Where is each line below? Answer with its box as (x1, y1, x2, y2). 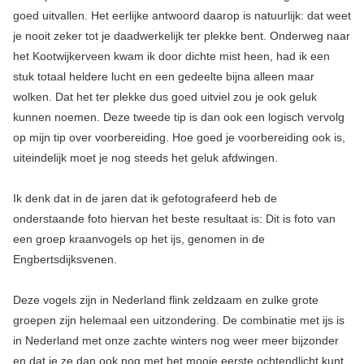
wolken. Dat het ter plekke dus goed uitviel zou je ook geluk (12, 90, 317, 103)
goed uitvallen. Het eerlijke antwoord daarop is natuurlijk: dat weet (12, 9, 351, 22)
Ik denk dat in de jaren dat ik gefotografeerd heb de (12, 192, 277, 205)
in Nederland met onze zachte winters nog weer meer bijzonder (12, 334, 339, 347)
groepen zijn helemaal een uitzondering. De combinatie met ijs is (12, 314, 344, 327)
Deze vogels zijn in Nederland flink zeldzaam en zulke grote (12, 293, 318, 306)
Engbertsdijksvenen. (12, 253, 117, 266)
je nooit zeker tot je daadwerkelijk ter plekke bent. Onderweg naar (12, 29, 350, 42)
